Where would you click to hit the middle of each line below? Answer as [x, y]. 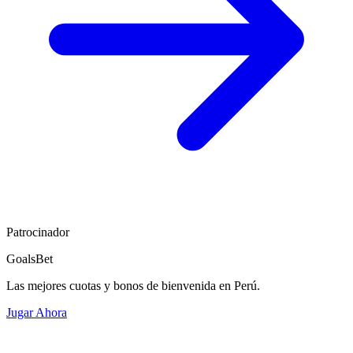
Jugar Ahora [37, 313]
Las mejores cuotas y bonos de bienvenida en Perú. [133, 286]
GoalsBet [30, 259]
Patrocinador [38, 232]
